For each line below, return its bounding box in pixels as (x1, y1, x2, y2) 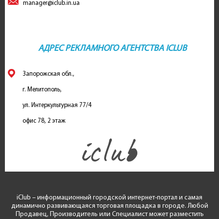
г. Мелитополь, (22, 87, 62, 93)
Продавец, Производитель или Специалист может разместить (15, 211, 204, 218)
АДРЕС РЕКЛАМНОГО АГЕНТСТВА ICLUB (38, 44, 187, 53)
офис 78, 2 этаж (22, 118, 66, 124)
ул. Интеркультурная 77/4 (22, 102, 92, 109)
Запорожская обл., (22, 71, 75, 77)
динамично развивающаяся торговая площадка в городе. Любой (11, 202, 208, 210)
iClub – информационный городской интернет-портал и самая (17, 194, 202, 201)
